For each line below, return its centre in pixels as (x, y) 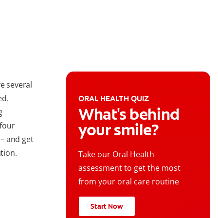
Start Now (107, 207)
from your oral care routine (129, 182)
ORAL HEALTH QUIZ (114, 99)
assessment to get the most (129, 168)
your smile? (119, 130)
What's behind (129, 115)
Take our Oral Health (116, 154)
